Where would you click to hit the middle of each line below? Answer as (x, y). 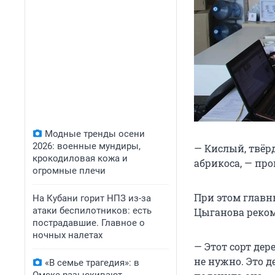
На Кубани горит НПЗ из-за (92, 198)
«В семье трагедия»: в (92, 263)
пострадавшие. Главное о (89, 223)
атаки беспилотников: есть (92, 211)
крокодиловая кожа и (80, 158)
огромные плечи (69, 171)
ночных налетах (68, 235)
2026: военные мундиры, (87, 146)
